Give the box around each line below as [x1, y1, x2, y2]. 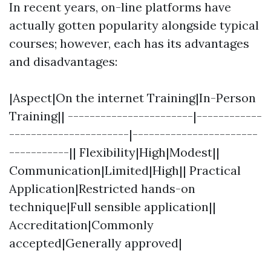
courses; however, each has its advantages [9, 36, 249, 51]
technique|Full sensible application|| [9, 199, 216, 214]
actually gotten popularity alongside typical [9, 18, 259, 33]
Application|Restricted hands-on [9, 181, 195, 196]
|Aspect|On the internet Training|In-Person [9, 90, 256, 105]
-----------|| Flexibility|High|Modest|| [9, 145, 220, 160]
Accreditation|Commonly [9, 217, 154, 232]
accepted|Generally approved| [9, 235, 182, 250]
